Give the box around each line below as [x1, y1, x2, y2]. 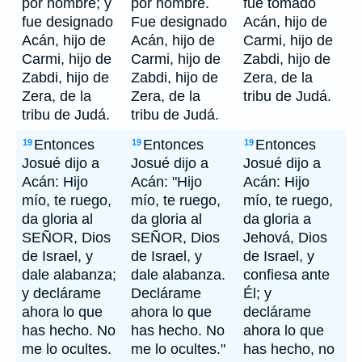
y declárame [22, 285, 101, 301]
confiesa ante [243, 267, 330, 283]
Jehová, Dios [243, 229, 327, 246]
